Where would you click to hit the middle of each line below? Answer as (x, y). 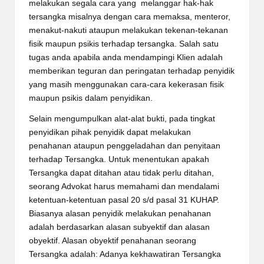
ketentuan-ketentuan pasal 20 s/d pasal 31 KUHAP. (125, 200)
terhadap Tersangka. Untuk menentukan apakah (119, 159)
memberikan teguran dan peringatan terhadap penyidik (132, 71)
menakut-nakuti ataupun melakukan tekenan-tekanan (128, 30)
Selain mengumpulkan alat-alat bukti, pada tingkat (122, 118)
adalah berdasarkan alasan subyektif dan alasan (119, 227)
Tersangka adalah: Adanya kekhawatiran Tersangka (125, 254)
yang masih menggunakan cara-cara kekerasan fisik (126, 84)
